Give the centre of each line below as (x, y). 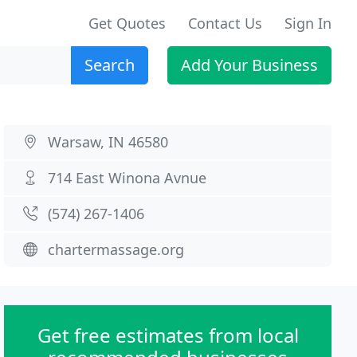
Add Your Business (249, 65)
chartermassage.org (116, 249)
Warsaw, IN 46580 (108, 142)
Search (110, 65)
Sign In (308, 23)
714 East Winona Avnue (127, 178)
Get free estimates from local (168, 335)
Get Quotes (127, 23)
